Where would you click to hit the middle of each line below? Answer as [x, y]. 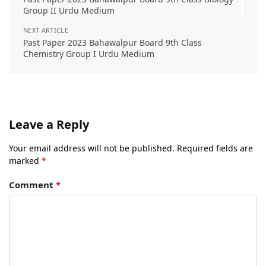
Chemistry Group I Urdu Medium [89, 54]
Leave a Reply [49, 124]
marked [25, 161]
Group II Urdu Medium [69, 10]
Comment [32, 185]
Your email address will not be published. [92, 148]
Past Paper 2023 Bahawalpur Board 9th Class [113, 42]
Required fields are [215, 148]
